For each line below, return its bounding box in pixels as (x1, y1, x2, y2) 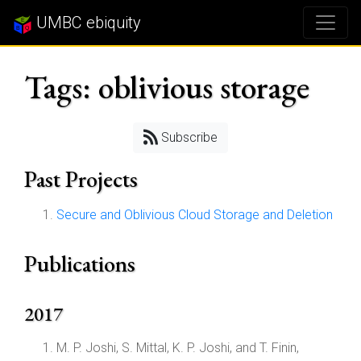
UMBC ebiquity (32, 13, 141, 32)
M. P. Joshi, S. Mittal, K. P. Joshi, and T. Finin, (56, 340, 299, 355)
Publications (24, 249, 135, 278)
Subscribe (158, 130, 218, 145)
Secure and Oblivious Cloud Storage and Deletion (56, 207, 333, 222)
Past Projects (24, 164, 138, 193)
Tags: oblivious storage (24, 66, 309, 108)
